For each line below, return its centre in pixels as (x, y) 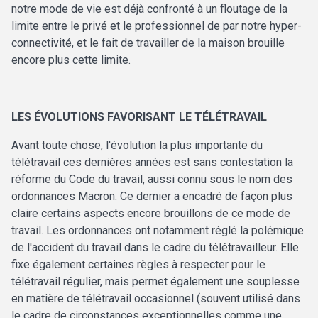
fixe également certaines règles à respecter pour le (138, 265)
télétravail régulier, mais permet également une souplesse (155, 282)
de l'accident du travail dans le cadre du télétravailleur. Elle (155, 248)
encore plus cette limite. (71, 60)
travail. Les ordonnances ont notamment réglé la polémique (158, 231)
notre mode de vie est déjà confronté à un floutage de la (149, 9)
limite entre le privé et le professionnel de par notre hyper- (157, 26)
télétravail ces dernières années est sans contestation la (152, 163)
